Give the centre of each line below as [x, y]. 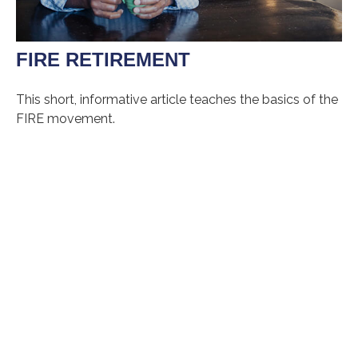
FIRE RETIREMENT [103, 59]
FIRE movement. [66, 118]
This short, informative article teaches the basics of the [177, 99]
